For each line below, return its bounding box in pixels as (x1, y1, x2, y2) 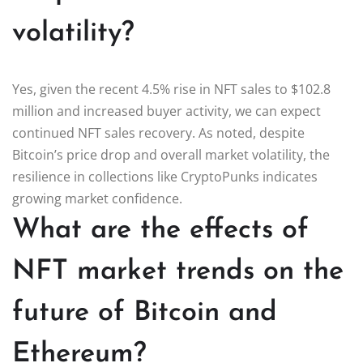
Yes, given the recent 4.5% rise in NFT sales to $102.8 (12, 79, 331, 98)
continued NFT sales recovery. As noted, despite (12, 123, 305, 142)
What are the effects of (12, 216, 309, 245)
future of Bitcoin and (12, 298, 277, 327)
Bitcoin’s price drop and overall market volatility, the (12, 145, 330, 164)
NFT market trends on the (12, 257, 344, 286)
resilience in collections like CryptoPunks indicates (12, 167, 318, 186)
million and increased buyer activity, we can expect (12, 101, 321, 120)
